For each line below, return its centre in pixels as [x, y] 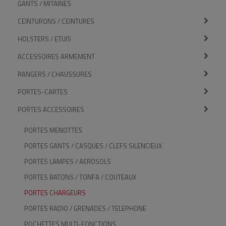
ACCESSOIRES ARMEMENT [56, 56]
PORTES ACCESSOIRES [51, 109]
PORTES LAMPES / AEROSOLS [68, 161]
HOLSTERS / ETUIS [44, 39]
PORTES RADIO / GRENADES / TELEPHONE [85, 208]
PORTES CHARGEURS [55, 193]
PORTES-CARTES [43, 92]
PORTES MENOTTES [53, 130]
